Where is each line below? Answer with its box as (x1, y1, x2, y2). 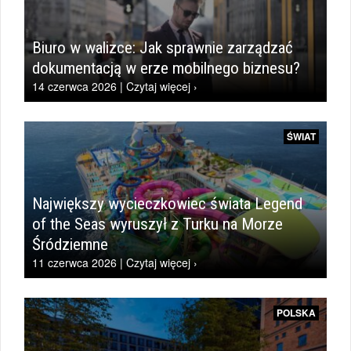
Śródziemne (32, 235, 108, 254)
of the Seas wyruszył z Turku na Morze (32, 215, 283, 233)
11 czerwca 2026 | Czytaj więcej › (32, 255, 197, 270)
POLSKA (277, 306, 316, 320)
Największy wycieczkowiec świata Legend (32, 194, 302, 213)
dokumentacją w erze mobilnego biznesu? (32, 59, 300, 78)
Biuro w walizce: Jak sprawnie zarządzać (32, 38, 293, 57)
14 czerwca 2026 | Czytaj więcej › (32, 78, 197, 94)
